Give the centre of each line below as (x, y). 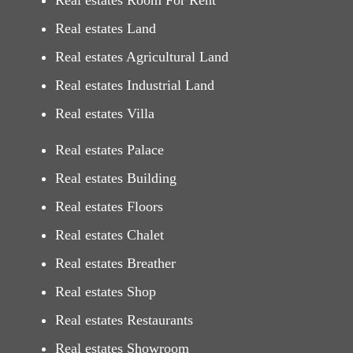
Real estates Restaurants (124, 320)
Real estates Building (116, 178)
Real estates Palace (110, 150)
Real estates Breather (115, 264)
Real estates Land (106, 29)
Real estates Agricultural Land (142, 57)
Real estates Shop (106, 292)
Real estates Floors (109, 207)
